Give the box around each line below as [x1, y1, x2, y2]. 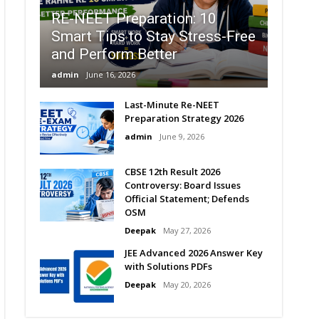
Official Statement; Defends [125, 192, 249, 205]
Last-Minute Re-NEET [125, 98, 219, 111]
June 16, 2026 [86, 69, 135, 80]
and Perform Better [51, 46, 177, 63]
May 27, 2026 [163, 225, 211, 236]
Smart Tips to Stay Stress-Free [51, 28, 256, 45]
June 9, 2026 [159, 131, 204, 142]
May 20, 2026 [163, 279, 211, 290]
